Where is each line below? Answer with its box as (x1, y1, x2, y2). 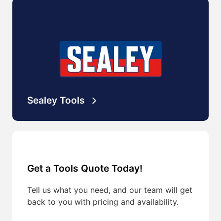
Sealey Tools (27, 94, 85, 107)
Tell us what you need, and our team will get (27, 184, 192, 195)
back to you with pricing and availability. (27, 196, 179, 207)
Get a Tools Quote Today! (27, 162, 143, 174)
